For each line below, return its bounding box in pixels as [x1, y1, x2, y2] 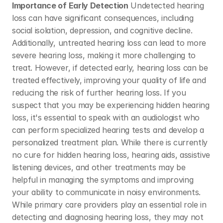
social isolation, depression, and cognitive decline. [12, 25, 193, 35]
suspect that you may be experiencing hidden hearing [12, 100, 210, 110]
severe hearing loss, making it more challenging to [12, 50, 196, 60]
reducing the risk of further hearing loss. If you [12, 88, 186, 98]
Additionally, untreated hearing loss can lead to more [12, 38, 207, 48]
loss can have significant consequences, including [12, 13, 194, 23]
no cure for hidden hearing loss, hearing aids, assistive [12, 150, 211, 160]
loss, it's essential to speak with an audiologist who [12, 112, 200, 122]
